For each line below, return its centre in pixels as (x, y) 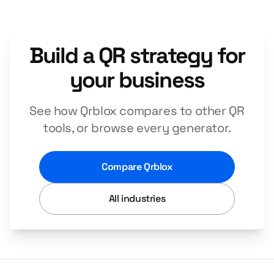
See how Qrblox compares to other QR (137, 111)
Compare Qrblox (137, 167)
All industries (137, 198)
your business (137, 80)
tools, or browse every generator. (137, 128)
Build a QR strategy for (137, 56)
